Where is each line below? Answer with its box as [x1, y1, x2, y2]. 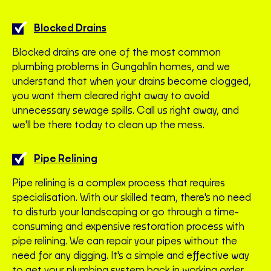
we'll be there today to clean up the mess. [12, 120, 204, 131]
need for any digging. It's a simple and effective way [12, 251, 249, 261]
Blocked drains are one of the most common [12, 48, 221, 58]
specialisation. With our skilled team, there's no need [12, 193, 251, 203]
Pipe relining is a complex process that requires [12, 178, 225, 189]
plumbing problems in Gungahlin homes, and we [12, 62, 230, 73]
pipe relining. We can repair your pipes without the [12, 237, 237, 247]
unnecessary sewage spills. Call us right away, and [12, 106, 239, 116]
